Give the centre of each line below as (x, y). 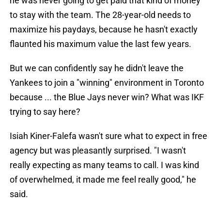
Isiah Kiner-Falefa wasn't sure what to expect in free (108, 136)
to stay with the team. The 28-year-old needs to (100, 15)
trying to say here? (45, 112)
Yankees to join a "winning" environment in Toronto (107, 83)
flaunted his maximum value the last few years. (101, 44)
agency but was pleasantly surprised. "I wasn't (98, 151)
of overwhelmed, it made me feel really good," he (103, 180)
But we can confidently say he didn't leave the (97, 68)
